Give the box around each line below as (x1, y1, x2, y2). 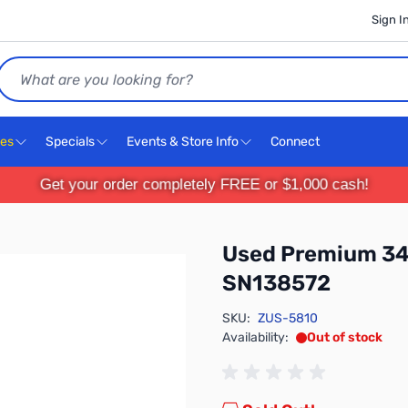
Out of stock (307, 330, 382, 345)
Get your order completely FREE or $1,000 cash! (42, 176, 366, 193)
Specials (46, 134, 95, 149)
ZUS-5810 (258, 311, 318, 326)
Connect (270, 134, 322, 149)
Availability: (222, 330, 289, 345)
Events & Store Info (127, 134, 239, 149)
